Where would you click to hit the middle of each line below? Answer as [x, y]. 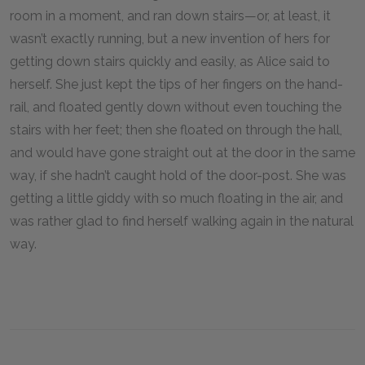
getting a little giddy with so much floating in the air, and [176, 198]
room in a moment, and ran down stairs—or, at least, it [170, 16]
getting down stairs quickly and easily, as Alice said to [170, 62]
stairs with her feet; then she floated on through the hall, [176, 130]
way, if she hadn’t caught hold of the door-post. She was [178, 176]
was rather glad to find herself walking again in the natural [182, 221]
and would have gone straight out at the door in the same [182, 153]
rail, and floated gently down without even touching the [176, 107]
